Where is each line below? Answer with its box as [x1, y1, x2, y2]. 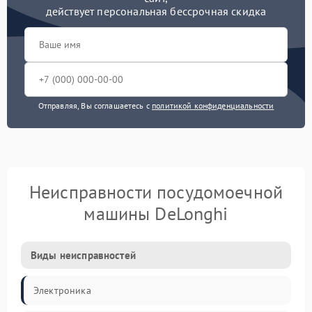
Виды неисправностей [31, 249, 136, 262]
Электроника [33, 284, 91, 297]
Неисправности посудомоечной [29, 180, 283, 203]
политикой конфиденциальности [152, 100, 274, 111]
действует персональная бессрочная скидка [45, 4, 267, 18]
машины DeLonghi [84, 202, 228, 225]
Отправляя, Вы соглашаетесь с [38, 100, 153, 111]
